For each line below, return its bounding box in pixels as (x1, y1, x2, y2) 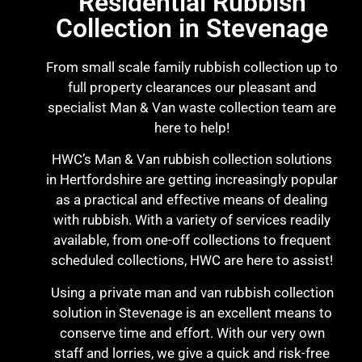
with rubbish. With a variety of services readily (53, 212, 330, 229)
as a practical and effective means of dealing (56, 192, 328, 208)
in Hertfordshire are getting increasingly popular (46, 171, 338, 188)
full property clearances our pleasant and (67, 79, 317, 96)
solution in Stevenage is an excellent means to (52, 304, 332, 321)
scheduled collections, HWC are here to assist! (51, 252, 333, 269)
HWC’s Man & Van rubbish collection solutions (52, 151, 332, 168)
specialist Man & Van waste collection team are (48, 99, 336, 116)
